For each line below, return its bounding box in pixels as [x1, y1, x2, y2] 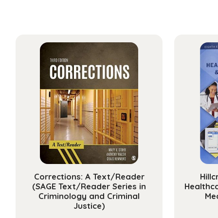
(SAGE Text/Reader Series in [32, 181, 146, 191]
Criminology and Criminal [38, 190, 140, 201]
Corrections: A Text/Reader [34, 171, 145, 182]
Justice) [73, 200, 105, 211]
